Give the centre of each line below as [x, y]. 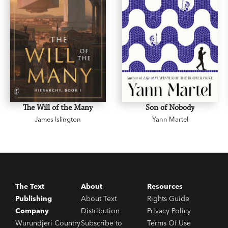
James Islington [58, 119]
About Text [99, 198]
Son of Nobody [170, 107]
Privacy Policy [169, 211]
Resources [165, 186]
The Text [30, 186]
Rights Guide [168, 198]
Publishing [34, 198]
